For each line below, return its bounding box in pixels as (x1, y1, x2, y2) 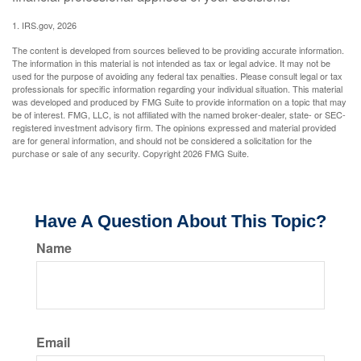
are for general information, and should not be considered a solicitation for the (12, 134, 312, 147)
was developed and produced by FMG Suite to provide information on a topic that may (12, 95, 346, 108)
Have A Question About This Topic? (35, 211, 326, 231)
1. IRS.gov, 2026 (12, 19, 77, 31)
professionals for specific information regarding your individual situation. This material (12, 82, 342, 95)
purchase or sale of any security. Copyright (12, 147, 183, 160)
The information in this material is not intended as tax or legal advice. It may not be (12, 56, 330, 69)
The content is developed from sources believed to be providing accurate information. (12, 44, 344, 56)
